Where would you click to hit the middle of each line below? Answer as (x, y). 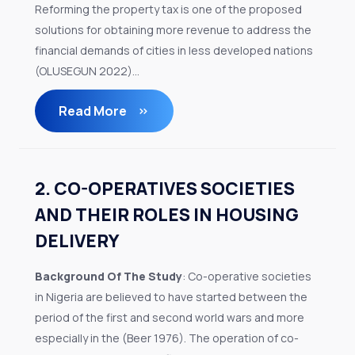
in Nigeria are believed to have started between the (171, 297)
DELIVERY (77, 241)
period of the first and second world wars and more (170, 317)
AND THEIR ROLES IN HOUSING (167, 215)
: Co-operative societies (247, 276)
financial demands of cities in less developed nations (174, 50)
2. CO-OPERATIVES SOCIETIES (165, 189)
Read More (94, 111)
